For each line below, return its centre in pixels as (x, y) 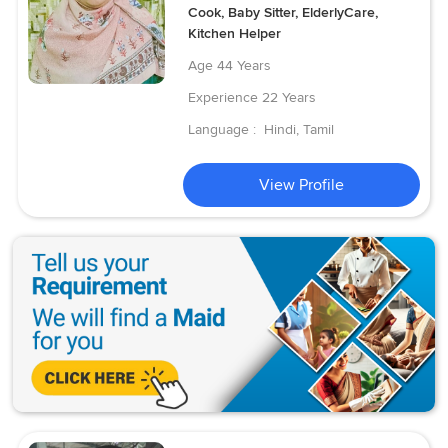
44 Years (244, 65)
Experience (223, 97)
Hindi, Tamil (299, 129)
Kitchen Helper (235, 33)
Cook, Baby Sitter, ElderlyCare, (283, 12)
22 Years (289, 97)
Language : (224, 129)
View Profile (302, 184)
